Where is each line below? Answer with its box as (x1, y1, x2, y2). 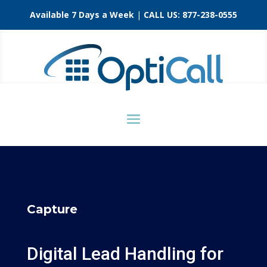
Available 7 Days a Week (30, 9, 134, 20)
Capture (26, 202, 77, 216)
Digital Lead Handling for (26, 243, 223, 264)
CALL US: (144, 9, 182, 20)
